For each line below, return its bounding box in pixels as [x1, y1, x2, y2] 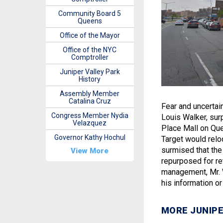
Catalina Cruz [68, 97, 111, 105]
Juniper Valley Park [59, 68, 120, 76]
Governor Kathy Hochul [54, 133, 125, 141]
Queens [77, 17, 102, 25]
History [79, 75, 101, 83]
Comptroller [71, 53, 109, 61]
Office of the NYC [63, 46, 117, 54]
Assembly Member [60, 90, 120, 98]
